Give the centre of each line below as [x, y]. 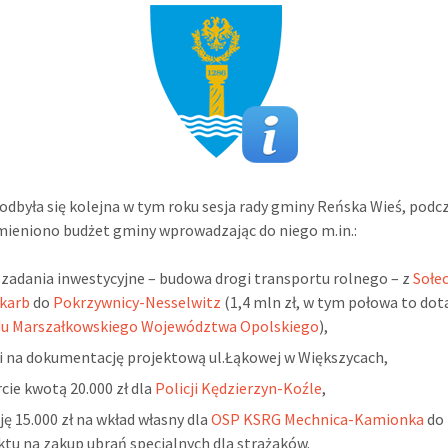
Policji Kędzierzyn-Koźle [239, 387]
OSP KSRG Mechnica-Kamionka [318, 418]
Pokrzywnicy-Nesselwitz [137, 301]
